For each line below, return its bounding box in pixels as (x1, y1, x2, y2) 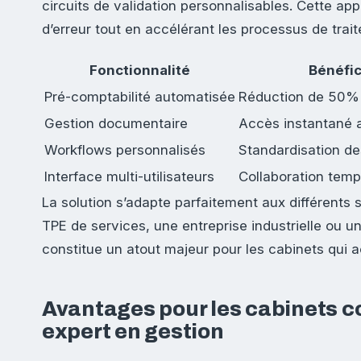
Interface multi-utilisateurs (44, 168, 214, 185)
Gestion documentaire (44, 115, 188, 132)
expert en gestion (42, 321, 224, 343)
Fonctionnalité (89, 62, 190, 79)
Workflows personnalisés (44, 142, 205, 159)
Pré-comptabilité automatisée (44, 89, 235, 106)
